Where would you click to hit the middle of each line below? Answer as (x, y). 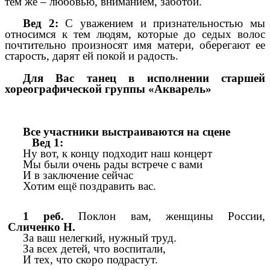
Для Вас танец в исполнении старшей (144, 78)
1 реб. (44, 216)
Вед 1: (43, 142)
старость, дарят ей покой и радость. (92, 56)
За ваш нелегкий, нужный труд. (100, 238)
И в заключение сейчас (78, 175)
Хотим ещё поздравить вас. (89, 186)
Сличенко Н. (42, 227)
